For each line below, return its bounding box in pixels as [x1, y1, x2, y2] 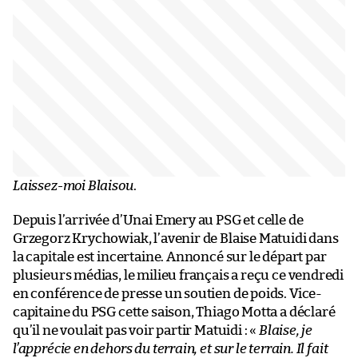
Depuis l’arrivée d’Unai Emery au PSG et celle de [13, 213, 304, 227]
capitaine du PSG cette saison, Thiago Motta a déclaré [13, 304, 336, 319]
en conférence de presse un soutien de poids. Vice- [13, 286, 323, 300]
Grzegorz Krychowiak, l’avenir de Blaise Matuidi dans [13, 231, 339, 245]
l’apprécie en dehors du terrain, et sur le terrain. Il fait [13, 341, 328, 356]
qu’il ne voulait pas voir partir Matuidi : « [13, 323, 259, 337]
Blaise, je [258, 323, 313, 337]
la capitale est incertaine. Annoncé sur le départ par [13, 249, 327, 264]
